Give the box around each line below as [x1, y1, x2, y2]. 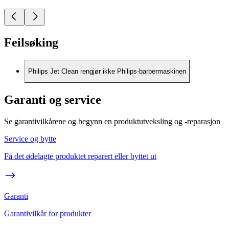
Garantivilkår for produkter [4, 209, 91, 218]
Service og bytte [4, 134, 56, 144]
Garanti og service [4, 93, 101, 107]
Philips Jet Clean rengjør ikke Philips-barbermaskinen [28, 67, 186, 75]
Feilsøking [4, 35, 58, 49]
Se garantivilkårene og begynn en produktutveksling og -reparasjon [4, 117, 220, 126]
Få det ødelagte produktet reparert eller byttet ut [4, 152, 156, 161]
